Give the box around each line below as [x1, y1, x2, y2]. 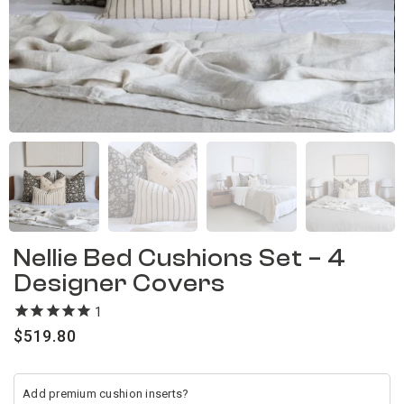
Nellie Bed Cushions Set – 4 [14, 243, 346, 272]
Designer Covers [14, 269, 225, 298]
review [101, 304, 146, 321]
